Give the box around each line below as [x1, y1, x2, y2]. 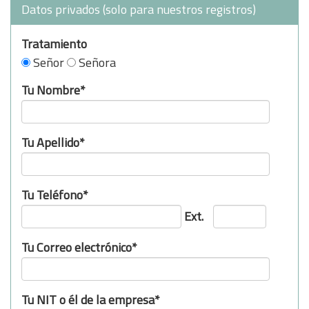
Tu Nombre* [21, 81, 86, 99]
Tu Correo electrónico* [21, 238, 137, 257]
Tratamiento [21, 34, 87, 53]
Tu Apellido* [21, 133, 85, 152]
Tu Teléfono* [21, 186, 88, 204]
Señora [79, 53, 116, 72]
